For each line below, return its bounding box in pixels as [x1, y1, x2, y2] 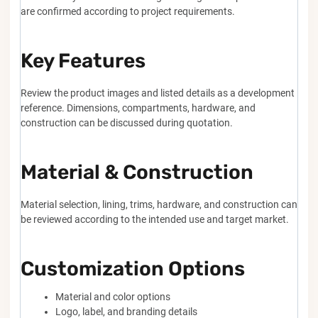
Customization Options [21, 257, 245, 280]
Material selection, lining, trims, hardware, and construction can [21, 199, 297, 210]
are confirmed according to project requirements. [21, 6, 235, 17]
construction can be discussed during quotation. [21, 117, 233, 128]
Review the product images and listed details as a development [21, 87, 295, 99]
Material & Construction [21, 160, 253, 184]
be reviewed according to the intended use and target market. [21, 214, 289, 225]
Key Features [21, 49, 146, 72]
